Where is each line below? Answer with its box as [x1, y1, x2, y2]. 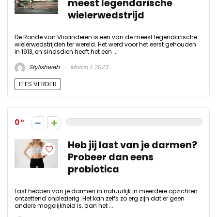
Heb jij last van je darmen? [68, 139, 197, 152]
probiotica [68, 163, 119, 176]
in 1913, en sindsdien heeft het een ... [15, 47, 118, 56]
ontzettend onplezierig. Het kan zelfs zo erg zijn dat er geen [15, 194, 185, 203]
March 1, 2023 [69, 63, 108, 72]
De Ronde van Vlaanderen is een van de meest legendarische [15, 32, 197, 41]
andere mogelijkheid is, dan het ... [15, 201, 113, 210]
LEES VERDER [19, 79, 57, 89]
